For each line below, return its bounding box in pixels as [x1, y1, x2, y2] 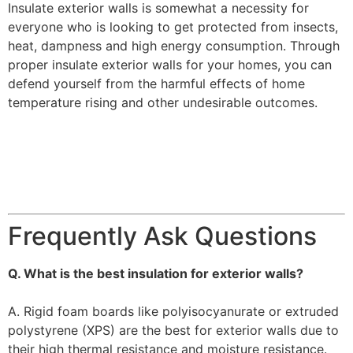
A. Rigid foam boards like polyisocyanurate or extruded [8, 303, 339, 320]
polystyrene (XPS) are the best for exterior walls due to [8, 322, 339, 339]
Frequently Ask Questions [8, 221, 317, 252]
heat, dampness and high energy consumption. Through [8, 37, 340, 54]
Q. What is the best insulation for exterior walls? [8, 266, 303, 282]
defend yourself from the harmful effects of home [8, 75, 305, 91]
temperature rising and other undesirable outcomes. [8, 94, 318, 110]
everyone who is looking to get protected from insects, [8, 18, 338, 35]
